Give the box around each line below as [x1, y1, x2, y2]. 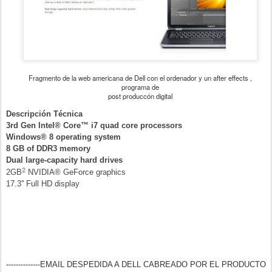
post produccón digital [108, 91, 172, 101]
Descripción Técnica [6, 109, 83, 118]
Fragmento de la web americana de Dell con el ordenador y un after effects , [29, 73, 252, 83]
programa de [121, 82, 159, 92]
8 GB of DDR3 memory [6, 144, 90, 153]
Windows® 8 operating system [6, 132, 121, 141]
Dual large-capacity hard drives [6, 155, 123, 165]
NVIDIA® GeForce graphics [25, 168, 126, 177]
